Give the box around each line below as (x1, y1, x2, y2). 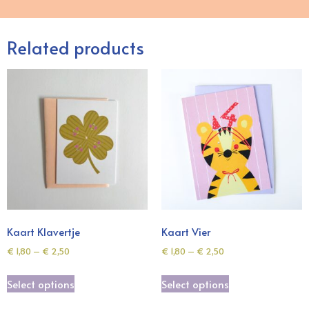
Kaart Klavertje (7, 223, 80, 239)
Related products (7, 35, 144, 60)
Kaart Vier (161, 223, 210, 239)
